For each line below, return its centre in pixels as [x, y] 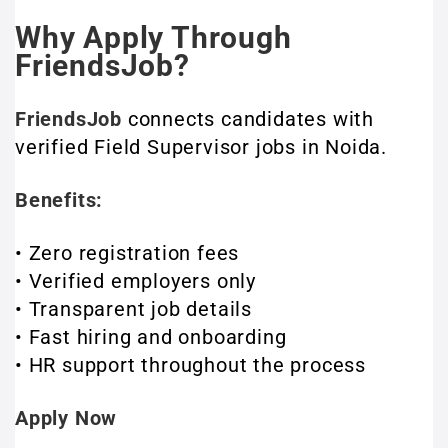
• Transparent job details [133, 309]
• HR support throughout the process [190, 365]
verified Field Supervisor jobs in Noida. [201, 147]
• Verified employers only [135, 281]
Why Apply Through [153, 37]
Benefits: [59, 200]
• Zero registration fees [127, 253]
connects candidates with [248, 119]
